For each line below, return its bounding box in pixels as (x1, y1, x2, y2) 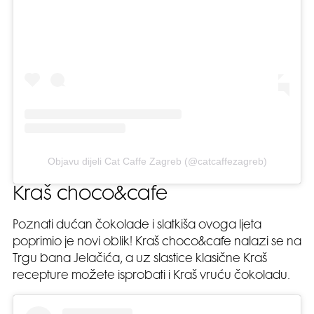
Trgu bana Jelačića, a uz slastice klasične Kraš (13, 254, 267, 266)
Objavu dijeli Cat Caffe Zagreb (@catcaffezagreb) (47, 156, 267, 168)
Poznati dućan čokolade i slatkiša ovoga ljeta (13, 220, 261, 232)
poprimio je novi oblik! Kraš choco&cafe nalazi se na (13, 237, 301, 249)
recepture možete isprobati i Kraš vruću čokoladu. (13, 271, 290, 282)
